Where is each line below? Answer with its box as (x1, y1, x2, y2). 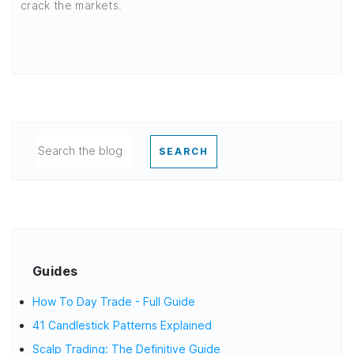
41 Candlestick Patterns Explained (32, 318, 212, 332)
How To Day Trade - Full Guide (32, 294, 195, 308)
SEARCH (159, 145, 209, 157)
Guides (32, 262, 78, 279)
